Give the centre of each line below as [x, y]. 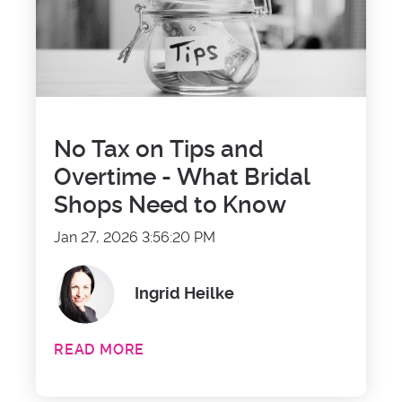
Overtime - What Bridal [182, 178]
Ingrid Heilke [184, 294]
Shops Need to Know [170, 206]
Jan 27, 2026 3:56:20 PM [135, 238]
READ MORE [100, 350]
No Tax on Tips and [159, 150]
